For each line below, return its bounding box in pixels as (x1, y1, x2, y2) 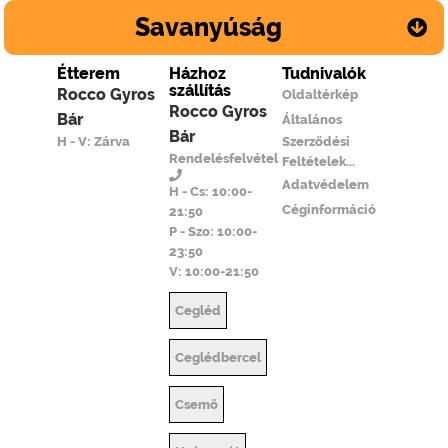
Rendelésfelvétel (169, 151, 279, 167)
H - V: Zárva (57, 134, 131, 150)
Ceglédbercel (175, 350, 262, 366)
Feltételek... (282, 154, 356, 170)
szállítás (169, 81, 232, 101)
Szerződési (282, 134, 351, 150)
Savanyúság (135, 12, 283, 43)
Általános (282, 112, 343, 128)
